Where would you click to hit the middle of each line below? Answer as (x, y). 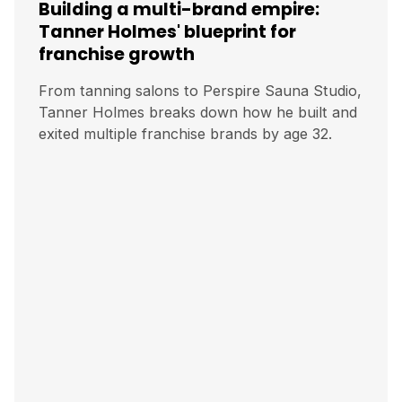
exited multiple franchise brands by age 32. (185, 134)
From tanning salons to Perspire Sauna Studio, (200, 91)
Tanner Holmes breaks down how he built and (198, 113)
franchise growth (117, 55)
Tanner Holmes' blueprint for (167, 32)
